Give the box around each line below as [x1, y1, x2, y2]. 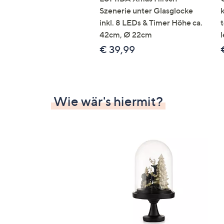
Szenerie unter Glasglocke [99, 5, 193, 15]
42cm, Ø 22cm [99, 29, 152, 39]
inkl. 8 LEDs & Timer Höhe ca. [99, 17, 202, 27]
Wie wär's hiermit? [53, 93, 163, 109]
